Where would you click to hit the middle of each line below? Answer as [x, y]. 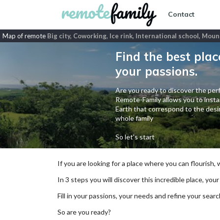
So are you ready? [84, 212]
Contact [181, 14]
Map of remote [25, 36]
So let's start [135, 137]
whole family [134, 118]
